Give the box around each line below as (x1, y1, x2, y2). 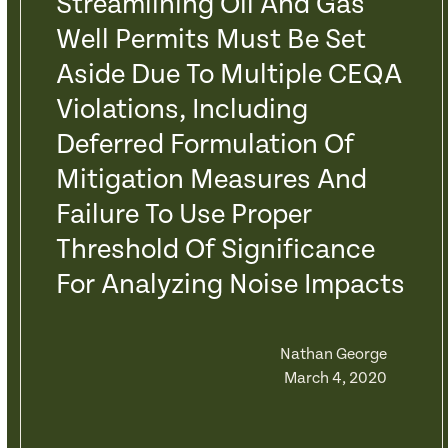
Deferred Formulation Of (55, 129, 354, 161)
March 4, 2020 (283, 369, 387, 388)
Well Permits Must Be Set (55, 24, 366, 56)
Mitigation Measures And (55, 164, 367, 196)
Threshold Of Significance (55, 234, 375, 266)
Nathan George (279, 345, 387, 364)
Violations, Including (55, 94, 308, 126)
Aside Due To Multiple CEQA (55, 59, 402, 91)
